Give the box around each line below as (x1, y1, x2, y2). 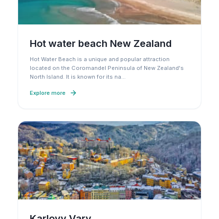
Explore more (30, 89, 66, 96)
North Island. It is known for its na (30, 73, 121, 80)
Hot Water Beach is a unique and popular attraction (30, 56, 170, 63)
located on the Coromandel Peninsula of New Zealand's (30, 65, 184, 71)
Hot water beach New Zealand (30, 38, 172, 49)
